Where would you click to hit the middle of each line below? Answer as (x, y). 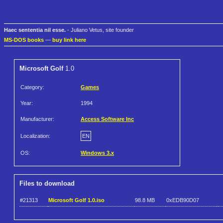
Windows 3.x (97, 153)
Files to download (47, 184)
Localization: (35, 136)
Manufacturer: (37, 119)
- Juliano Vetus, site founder (100, 30)
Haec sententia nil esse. (35, 30)
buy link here (69, 40)
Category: (32, 87)
